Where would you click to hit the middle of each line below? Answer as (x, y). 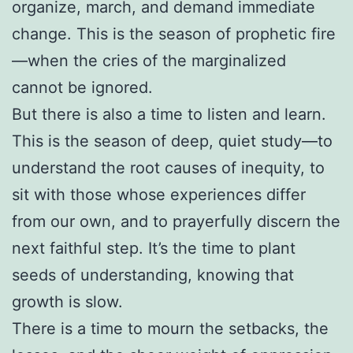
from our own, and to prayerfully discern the (176, 221)
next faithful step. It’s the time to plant (154, 248)
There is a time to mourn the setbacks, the (170, 328)
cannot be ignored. (82, 87)
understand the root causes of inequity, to (168, 167)
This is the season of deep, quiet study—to (172, 141)
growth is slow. (67, 301)
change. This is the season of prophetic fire (174, 33)
